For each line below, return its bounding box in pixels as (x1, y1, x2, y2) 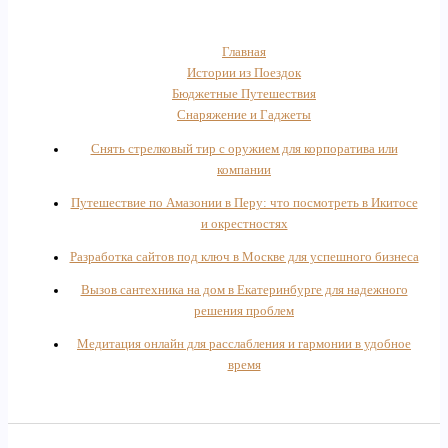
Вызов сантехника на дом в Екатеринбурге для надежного (80, 282, 408, 297)
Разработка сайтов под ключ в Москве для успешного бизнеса (69, 249, 419, 264)
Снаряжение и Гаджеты (177, 107, 311, 122)
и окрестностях (200, 216, 288, 231)
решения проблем (194, 303, 294, 318)
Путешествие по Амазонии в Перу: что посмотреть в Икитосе (70, 195, 418, 210)
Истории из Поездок (187, 65, 301, 80)
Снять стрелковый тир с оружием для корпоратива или (90, 141, 398, 156)
